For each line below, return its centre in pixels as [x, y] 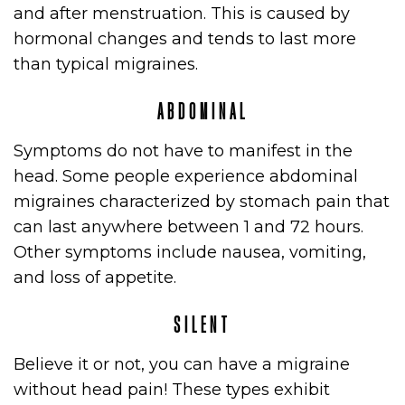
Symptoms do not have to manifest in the [183, 151]
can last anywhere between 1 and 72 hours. [188, 227]
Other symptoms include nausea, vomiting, [190, 252]
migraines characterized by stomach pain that [202, 202]
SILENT [202, 325]
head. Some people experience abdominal [186, 176]
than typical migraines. [106, 64]
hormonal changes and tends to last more [185, 39]
